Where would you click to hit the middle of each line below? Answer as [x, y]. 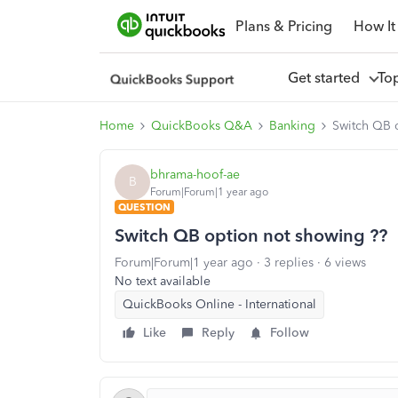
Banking [292, 126]
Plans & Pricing [283, 26]
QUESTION [144, 207]
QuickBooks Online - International [219, 304]
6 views [345, 263]
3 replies [289, 263]
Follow [290, 333]
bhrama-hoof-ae [195, 174]
